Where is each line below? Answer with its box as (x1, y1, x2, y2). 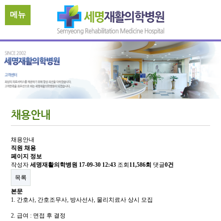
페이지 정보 (11, 153, 42, 160)
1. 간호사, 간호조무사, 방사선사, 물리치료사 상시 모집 (11, 196, 153, 203)
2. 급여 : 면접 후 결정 (11, 212, 68, 219)
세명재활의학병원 (30, 161, 78, 168)
